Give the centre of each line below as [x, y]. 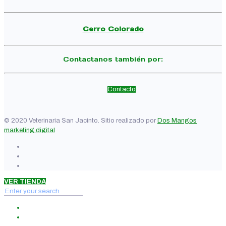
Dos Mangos [177, 121]
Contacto [122, 90]
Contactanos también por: [113, 59]
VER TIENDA [25, 182]
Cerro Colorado [113, 29]
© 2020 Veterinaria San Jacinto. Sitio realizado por [81, 121]
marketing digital [30, 130]
